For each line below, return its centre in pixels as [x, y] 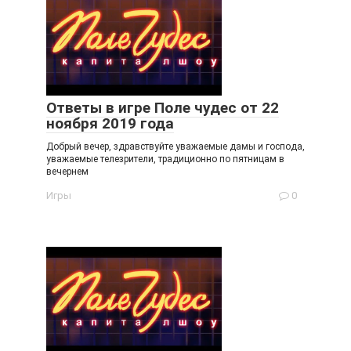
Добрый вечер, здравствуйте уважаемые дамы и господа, [175, 147]
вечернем [67, 172]
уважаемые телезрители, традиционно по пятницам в [165, 159]
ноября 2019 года [110, 123]
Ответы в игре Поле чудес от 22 [163, 108]
